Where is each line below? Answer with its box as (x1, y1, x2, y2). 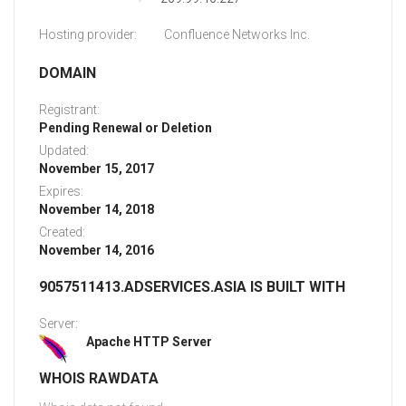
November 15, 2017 (39, 161, 154, 177)
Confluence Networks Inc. (164, 27, 310, 43)
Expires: (39, 184, 83, 199)
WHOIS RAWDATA (39, 370, 159, 388)
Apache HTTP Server (86, 334, 212, 350)
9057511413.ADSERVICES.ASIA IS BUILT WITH (39, 278, 345, 296)
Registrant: (39, 102, 100, 118)
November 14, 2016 (39, 243, 154, 258)
